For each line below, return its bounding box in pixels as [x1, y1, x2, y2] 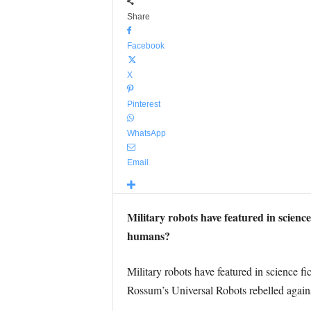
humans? [126, 228, 170, 244]
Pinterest [126, 99, 160, 109]
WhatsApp [126, 128, 166, 138]
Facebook [126, 41, 165, 51]
